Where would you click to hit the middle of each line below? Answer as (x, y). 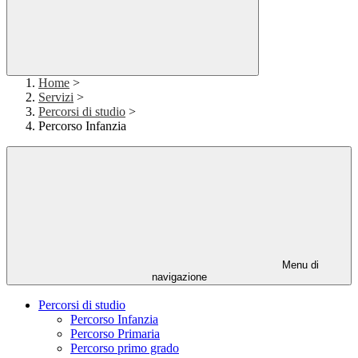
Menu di (299, 265)
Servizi (56, 97)
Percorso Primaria (115, 334)
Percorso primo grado (125, 348)
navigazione (179, 277)
